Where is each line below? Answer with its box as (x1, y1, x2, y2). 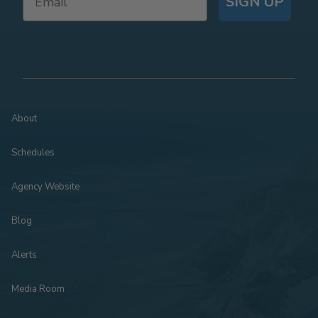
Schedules (11, 146, 55, 160)
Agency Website (11, 180, 79, 194)
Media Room (11, 283, 65, 296)
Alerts (11, 248, 37, 262)
